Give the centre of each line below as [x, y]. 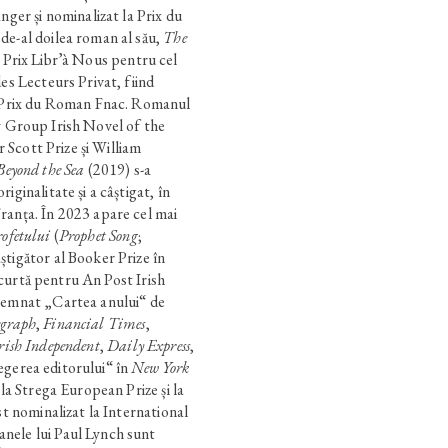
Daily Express [149, 345]
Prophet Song [98, 235]
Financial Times [94, 323]
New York [160, 367]
